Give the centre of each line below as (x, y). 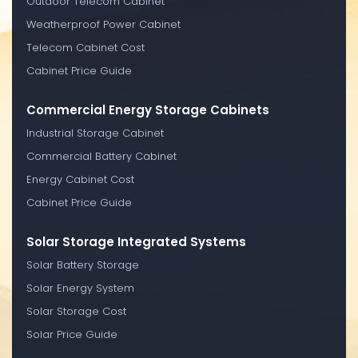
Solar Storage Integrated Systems (136, 241)
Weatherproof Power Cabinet (103, 24)
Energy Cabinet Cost (80, 179)
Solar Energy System (80, 288)
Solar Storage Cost (76, 311)
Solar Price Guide (72, 334)
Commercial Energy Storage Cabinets (148, 109)
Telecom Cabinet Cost (86, 47)
